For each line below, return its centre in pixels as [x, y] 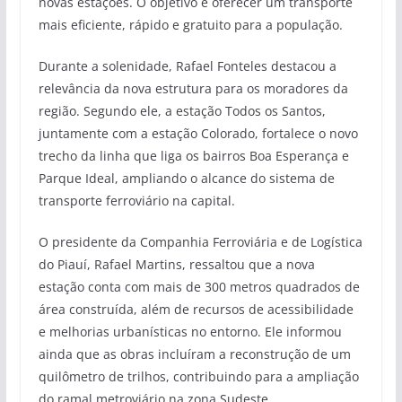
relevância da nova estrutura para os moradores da [193, 89]
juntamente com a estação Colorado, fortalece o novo [198, 134]
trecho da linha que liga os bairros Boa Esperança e [193, 156]
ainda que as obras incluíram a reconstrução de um [194, 354]
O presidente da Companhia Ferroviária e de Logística [200, 242]
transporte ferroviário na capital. [136, 201]
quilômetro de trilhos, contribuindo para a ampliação [198, 377]
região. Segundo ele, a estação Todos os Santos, [182, 111]
